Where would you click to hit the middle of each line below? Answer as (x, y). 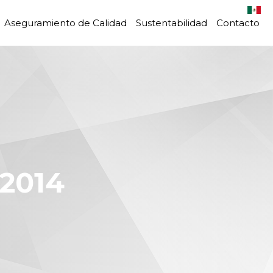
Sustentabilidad (172, 23)
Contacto (238, 23)
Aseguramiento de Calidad (66, 23)
